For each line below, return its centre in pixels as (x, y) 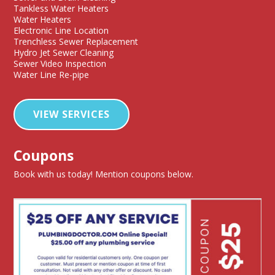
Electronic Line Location (61, 31)
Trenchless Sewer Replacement (76, 42)
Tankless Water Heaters (61, 9)
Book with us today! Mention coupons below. (104, 174)
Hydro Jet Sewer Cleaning (64, 53)
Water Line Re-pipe (52, 75)
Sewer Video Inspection (60, 64)
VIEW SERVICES (72, 114)
